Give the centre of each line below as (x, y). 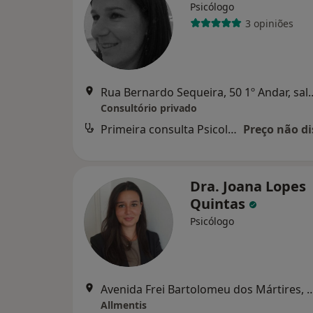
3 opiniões (269, 23)
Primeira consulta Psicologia (232, 129)
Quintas (219, 204)
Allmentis (124, 305)
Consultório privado (149, 108)
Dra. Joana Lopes (248, 186)
